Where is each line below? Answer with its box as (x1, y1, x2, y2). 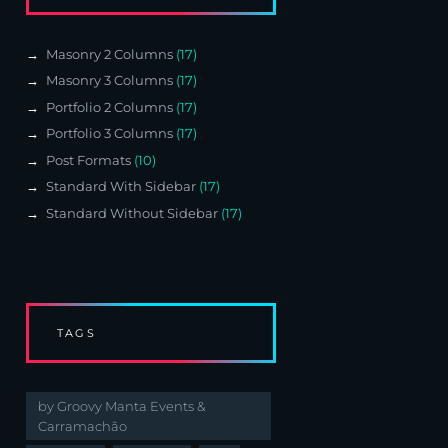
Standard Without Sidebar (45, 204, 218, 221)
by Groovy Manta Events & (38, 397, 206, 414)
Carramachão (38, 417, 127, 434)
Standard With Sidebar (45, 178, 196, 195)
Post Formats (45, 151, 131, 168)
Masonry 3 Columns (45, 72, 173, 89)
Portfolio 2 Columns (45, 98, 173, 115)
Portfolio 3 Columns (45, 125, 173, 142)
